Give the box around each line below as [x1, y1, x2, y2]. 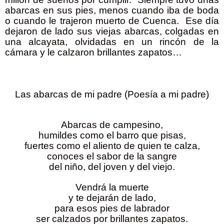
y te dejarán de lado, [68, 192, 156, 203]
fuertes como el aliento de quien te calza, [24, 140, 200, 151]
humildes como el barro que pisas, [38, 129, 186, 140]
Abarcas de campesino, [61, 119, 163, 130]
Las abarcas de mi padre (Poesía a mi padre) [15, 88, 209, 99]
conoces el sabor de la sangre [47, 150, 177, 161]
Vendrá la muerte [75, 181, 149, 192]
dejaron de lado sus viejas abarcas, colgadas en [5, 25, 219, 36]
